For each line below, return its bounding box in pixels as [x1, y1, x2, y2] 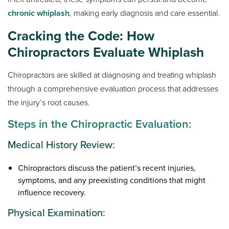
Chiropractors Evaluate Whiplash [8, 42, 204, 62]
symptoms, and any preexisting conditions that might [18, 174, 206, 186]
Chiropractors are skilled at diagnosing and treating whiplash [8, 68, 217, 81]
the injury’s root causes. [8, 96, 90, 108]
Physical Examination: [8, 204, 106, 220]
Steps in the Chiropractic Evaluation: [8, 115, 192, 132]
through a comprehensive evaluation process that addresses [8, 82, 219, 95]
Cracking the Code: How [8, 26, 155, 45]
